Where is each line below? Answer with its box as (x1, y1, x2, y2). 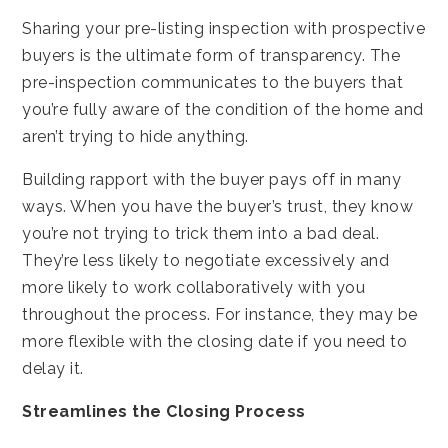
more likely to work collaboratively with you (22, 277, 366, 297)
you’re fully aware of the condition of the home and (22, 99, 424, 119)
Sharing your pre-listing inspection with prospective (22, 18, 426, 38)
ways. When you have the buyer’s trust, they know (22, 196, 414, 216)
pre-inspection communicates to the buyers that (22, 72, 404, 92)
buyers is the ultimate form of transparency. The (22, 45, 401, 65)
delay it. (22, 358, 84, 378)
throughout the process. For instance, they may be (22, 304, 418, 324)
